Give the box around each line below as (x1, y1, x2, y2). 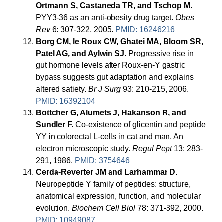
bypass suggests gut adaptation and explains (36, 73, 194, 82)
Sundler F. (36, 120, 74, 129)
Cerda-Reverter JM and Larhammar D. (36, 168, 178, 177)
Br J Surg (88, 85, 121, 94)
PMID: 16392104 (36, 97, 96, 106)
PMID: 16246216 (115, 25, 175, 34)
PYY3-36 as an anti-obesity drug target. (36, 13, 176, 22)
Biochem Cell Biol (72, 204, 136, 213)
